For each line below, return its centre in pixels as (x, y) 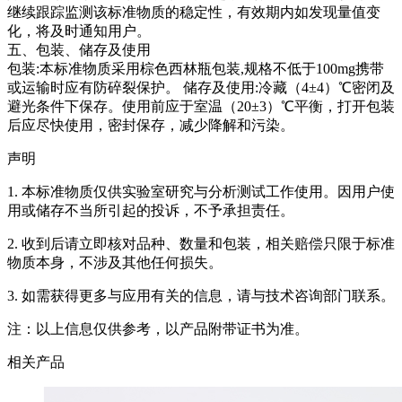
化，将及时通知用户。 (79, 31)
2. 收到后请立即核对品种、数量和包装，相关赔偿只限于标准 (201, 244)
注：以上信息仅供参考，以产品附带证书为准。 (158, 329)
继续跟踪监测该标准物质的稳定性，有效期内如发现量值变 (194, 13)
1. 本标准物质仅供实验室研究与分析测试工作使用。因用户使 (201, 192)
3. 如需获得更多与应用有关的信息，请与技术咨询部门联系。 (201, 296)
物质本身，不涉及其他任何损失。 (115, 263)
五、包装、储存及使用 (79, 50)
